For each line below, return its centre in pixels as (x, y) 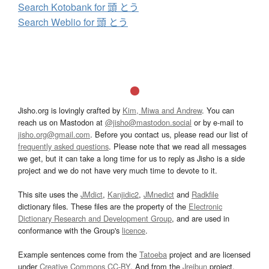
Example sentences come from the (79, 255)
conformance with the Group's (70, 231)
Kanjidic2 (123, 195)
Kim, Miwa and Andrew (162, 110)
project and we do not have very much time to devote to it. (118, 171)
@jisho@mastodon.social (148, 122)
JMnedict (159, 195)
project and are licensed (209, 255)
